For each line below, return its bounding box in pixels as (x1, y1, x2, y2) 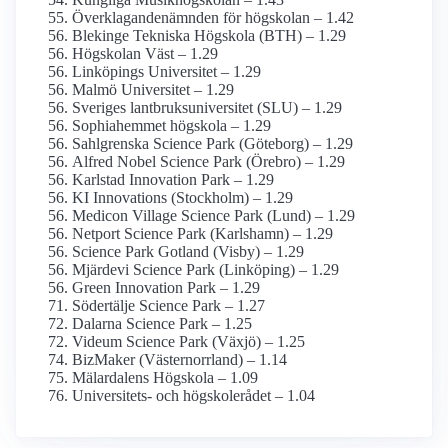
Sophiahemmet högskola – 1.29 (72, 117, 271, 135)
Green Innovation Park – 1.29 (72, 279, 260, 297)
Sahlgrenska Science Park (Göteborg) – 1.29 (72, 135, 353, 153)
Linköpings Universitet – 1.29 (72, 63, 261, 81)
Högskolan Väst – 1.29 (72, 45, 218, 63)
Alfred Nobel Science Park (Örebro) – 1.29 (72, 153, 345, 171)
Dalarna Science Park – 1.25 (72, 315, 252, 333)
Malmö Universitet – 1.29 (72, 81, 234, 99)
